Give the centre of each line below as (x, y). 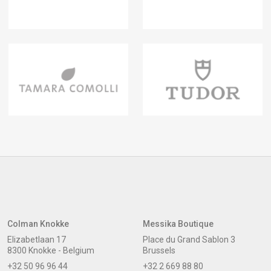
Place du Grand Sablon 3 (189, 239)
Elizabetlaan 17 (36, 239)
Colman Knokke (38, 224)
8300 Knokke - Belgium (51, 250)
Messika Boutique (178, 224)
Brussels (159, 250)
